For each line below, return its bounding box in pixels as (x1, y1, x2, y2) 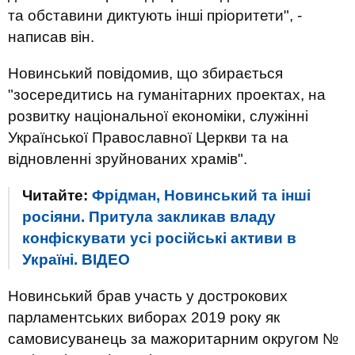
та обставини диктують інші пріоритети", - (8, 7, 302, 24)
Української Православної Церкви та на (8, 129, 288, 146)
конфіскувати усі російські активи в (22, 230, 296, 246)
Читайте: (22, 187, 92, 204)
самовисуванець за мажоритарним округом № (8, 330, 338, 347)
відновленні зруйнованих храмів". (8, 151, 247, 167)
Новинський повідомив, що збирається (8, 65, 283, 82)
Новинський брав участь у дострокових (8, 288, 288, 304)
